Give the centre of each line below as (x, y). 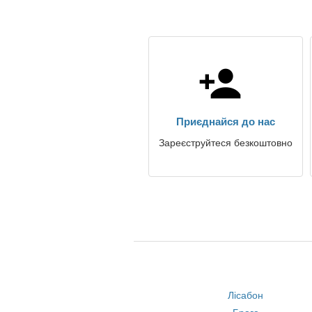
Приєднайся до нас (226, 122)
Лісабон (246, 295)
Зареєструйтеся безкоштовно (226, 143)
